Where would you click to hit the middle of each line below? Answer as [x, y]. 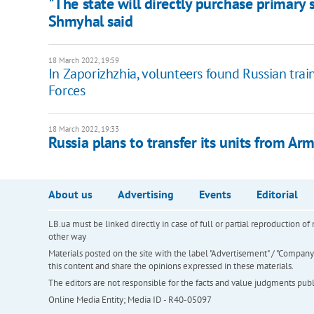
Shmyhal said [90, 21]
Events [215, 194]
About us [70, 194]
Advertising [145, 194]
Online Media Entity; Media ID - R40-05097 [130, 299]
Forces [67, 90]
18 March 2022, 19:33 [83, 129]
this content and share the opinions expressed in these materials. [171, 266]
